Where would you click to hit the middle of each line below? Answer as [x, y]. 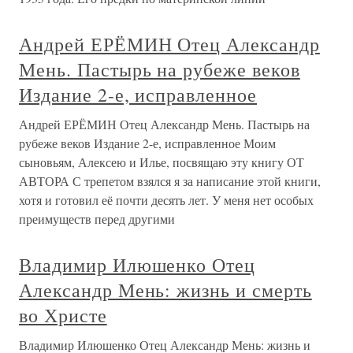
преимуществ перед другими [97, 219]
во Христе [63, 316]
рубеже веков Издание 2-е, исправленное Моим [147, 143]
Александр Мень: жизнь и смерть [165, 290]
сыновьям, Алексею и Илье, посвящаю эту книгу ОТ [162, 162]
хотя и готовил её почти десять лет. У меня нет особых [166, 200]
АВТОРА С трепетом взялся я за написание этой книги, [170, 181]
